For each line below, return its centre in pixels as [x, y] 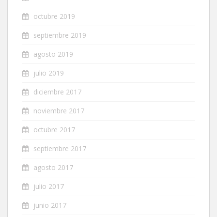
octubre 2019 [54, 16]
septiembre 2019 [60, 35]
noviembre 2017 [59, 110]
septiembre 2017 [60, 148]
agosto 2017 [53, 167]
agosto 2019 [53, 54]
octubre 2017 [54, 129]
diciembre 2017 [57, 92]
